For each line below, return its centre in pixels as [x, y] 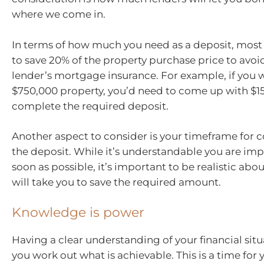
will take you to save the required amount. [116, 182]
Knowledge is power [78, 212]
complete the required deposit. [90, 106]
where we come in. [59, 14]
